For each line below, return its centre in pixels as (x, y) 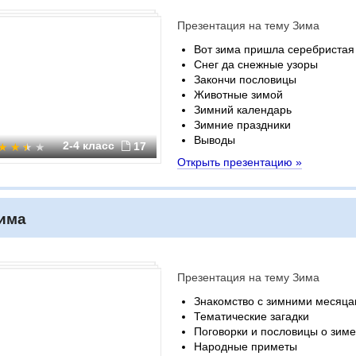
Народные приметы (246, 346)
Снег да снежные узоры (256, 64)
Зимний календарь (243, 110)
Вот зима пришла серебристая (274, 49)
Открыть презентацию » (240, 162)
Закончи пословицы (245, 79)
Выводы (215, 140)
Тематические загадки (252, 316)
